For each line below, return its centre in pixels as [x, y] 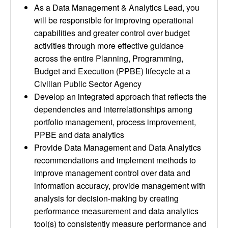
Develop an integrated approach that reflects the [120, 96]
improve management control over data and [112, 173]
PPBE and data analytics [79, 135]
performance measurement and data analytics [116, 211]
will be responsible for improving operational [114, 20]
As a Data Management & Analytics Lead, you [117, 7]
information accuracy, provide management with [120, 186]
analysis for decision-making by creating [106, 198]
